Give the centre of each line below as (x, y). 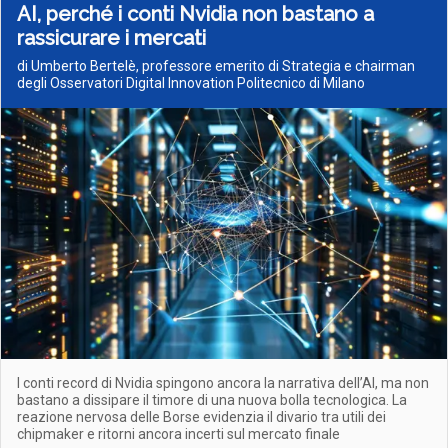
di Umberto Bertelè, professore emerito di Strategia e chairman (216, 66)
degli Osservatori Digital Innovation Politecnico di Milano (191, 83)
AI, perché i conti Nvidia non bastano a (195, 14)
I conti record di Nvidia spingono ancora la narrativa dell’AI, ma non (223, 383)
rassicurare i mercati (111, 38)
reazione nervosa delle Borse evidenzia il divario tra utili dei (201, 417)
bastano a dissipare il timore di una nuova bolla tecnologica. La (212, 400)
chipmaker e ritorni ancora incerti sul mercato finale (178, 434)
